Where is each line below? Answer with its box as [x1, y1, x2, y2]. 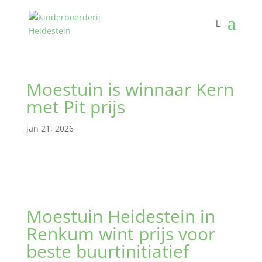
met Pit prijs [26, 95, 125, 119]
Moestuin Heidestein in [26, 204, 215, 228]
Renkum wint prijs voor [26, 222, 215, 246]
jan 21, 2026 [26, 123, 74, 134]
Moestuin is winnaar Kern [26, 77, 234, 101]
